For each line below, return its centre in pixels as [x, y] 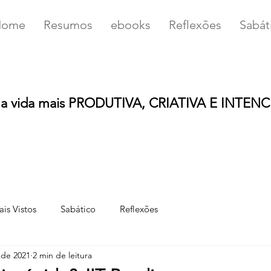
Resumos [68, 25]
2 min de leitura [62, 255]
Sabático [78, 209]
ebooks [131, 25]
